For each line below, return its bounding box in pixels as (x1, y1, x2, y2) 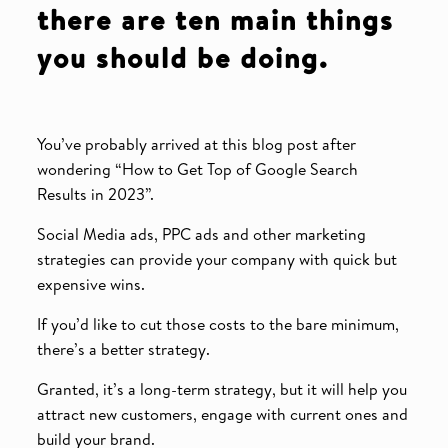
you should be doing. (36, 37, 329, 77)
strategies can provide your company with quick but (36, 247, 397, 270)
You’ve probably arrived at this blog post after (36, 132, 356, 155)
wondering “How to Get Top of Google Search (36, 157, 358, 180)
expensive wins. (36, 272, 145, 295)
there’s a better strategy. (36, 337, 210, 360)
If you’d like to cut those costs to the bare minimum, (36, 312, 399, 335)
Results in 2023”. (36, 182, 154, 205)
